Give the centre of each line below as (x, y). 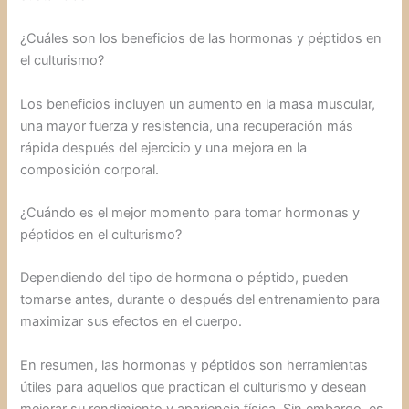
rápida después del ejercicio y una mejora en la (164, 147)
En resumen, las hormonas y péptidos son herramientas (194, 365)
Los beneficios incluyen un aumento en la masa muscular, (198, 104)
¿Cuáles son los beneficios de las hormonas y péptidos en (201, 39)
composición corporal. (90, 169)
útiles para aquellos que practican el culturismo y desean (194, 387)
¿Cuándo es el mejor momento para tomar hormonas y (190, 212)
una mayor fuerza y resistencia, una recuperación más (187, 126)
